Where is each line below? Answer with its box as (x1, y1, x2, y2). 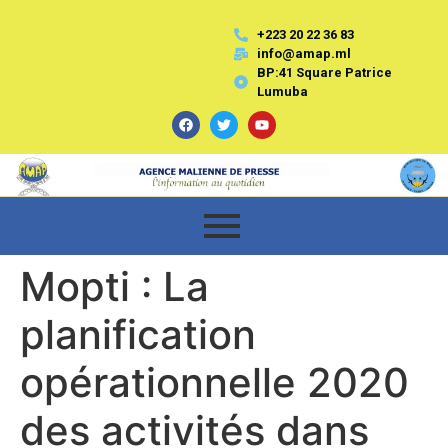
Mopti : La (20, 261, 209, 311)
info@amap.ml (256, 46, 351, 61)
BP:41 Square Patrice (256, 65, 392, 80)
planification (20, 309, 256, 359)
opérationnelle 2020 (20, 357, 409, 407)
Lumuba (256, 84, 308, 99)
